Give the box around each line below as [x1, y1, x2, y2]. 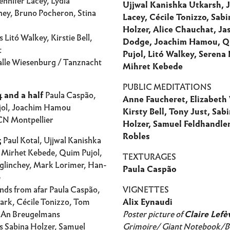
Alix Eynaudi [123, 196, 172, 208]
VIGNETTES [123, 183, 169, 196]
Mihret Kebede [123, 60, 183, 73]
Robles [123, 130, 150, 143]
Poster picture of [123, 208, 184, 221]
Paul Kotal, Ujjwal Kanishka [1, 134, 101, 147]
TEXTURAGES [123, 150, 176, 163]
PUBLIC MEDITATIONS [123, 81, 212, 93]
